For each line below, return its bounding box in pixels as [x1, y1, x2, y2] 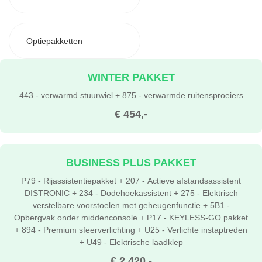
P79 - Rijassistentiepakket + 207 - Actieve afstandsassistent [21, 174, 241, 186]
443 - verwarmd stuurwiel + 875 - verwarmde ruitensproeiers [19, 89, 243, 101]
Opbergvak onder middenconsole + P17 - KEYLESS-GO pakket [14, 211, 248, 223]
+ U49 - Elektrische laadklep [79, 236, 183, 247]
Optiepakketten [26, 35, 82, 47]
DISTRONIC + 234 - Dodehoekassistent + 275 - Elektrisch [24, 187, 238, 198]
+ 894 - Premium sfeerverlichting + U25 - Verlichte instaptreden [15, 223, 247, 235]
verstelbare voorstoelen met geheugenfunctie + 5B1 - [32, 199, 230, 211]
